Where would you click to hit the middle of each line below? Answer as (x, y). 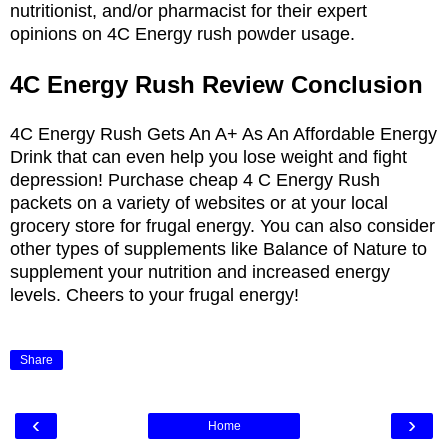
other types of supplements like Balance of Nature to (218, 248)
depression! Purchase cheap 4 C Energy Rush (195, 179)
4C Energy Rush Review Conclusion (216, 84)
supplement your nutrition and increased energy (200, 271)
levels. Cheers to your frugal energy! (154, 294)
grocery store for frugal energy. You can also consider (222, 225)
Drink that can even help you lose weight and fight (208, 156)
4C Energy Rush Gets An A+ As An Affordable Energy (223, 133)
